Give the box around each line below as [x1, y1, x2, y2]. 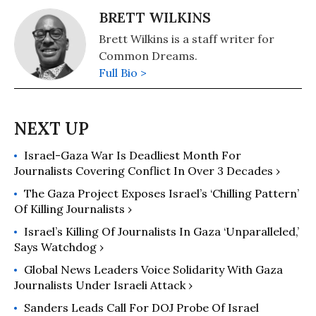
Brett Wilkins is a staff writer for [99, 31, 274, 46]
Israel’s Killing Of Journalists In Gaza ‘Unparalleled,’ [24, 224, 299, 238]
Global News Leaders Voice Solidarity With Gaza [24, 262, 283, 276]
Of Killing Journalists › [14, 201, 132, 216]
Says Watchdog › [14, 239, 104, 254]
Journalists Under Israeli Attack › [14, 277, 193, 292]
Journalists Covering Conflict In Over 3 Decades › [14, 163, 280, 178]
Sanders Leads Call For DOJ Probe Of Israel [24, 300, 259, 315]
